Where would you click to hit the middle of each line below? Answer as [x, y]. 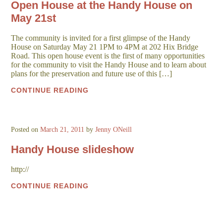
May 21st [34, 18]
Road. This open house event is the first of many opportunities [108, 56]
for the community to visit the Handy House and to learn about [109, 65]
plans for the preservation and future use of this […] [92, 74]
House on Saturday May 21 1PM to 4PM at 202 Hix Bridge [105, 47]
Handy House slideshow [73, 149]
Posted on [26, 130]
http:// [20, 169]
